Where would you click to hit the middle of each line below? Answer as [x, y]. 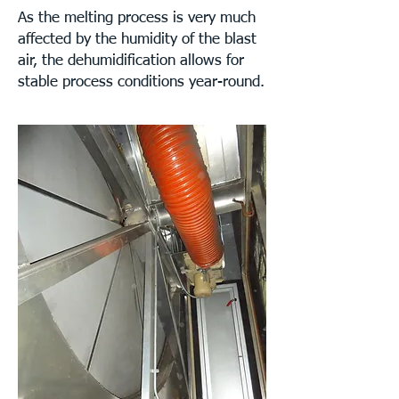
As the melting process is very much [137, 18]
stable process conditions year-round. [141, 82]
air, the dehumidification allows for [131, 61]
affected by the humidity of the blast [137, 40]
